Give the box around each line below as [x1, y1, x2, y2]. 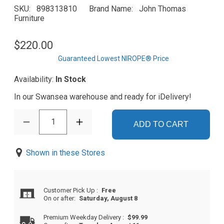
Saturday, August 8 [79, 194, 138, 202]
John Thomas [139, 4, 186, 14]
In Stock [55, 74, 86, 84]
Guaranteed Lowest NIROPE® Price [58, 54, 169, 63]
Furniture [14, 13, 44, 23]
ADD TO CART [133, 120, 188, 129]
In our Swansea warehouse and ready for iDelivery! [14, 92, 191, 102]
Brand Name [89, 4, 131, 14]
